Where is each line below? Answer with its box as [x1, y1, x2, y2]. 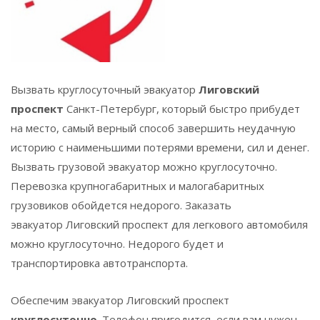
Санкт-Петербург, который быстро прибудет [66, 101, 300, 116]
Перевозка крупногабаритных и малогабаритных [11, 179, 264, 193]
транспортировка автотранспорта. [11, 256, 188, 270]
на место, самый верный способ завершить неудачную [11, 121, 296, 135]
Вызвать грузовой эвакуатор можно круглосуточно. [11, 159, 277, 174]
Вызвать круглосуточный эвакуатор [11, 82, 199, 96]
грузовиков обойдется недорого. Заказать [11, 198, 231, 212]
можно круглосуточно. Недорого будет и [11, 236, 224, 251]
